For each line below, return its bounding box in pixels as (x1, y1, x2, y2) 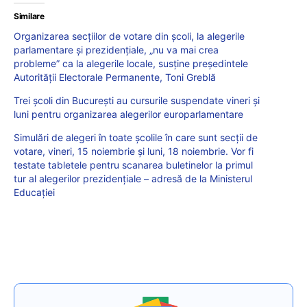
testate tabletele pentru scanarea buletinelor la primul (14, 158, 253, 171)
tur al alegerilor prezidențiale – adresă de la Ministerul (14, 172, 252, 184)
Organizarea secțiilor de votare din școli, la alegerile (14, 29, 245, 42)
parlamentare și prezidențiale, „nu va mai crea (14, 43, 219, 56)
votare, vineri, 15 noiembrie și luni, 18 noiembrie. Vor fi (14, 145, 254, 157)
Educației (14, 186, 55, 198)
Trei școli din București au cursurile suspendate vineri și (14, 94, 260, 106)
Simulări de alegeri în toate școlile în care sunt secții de (14, 131, 258, 143)
